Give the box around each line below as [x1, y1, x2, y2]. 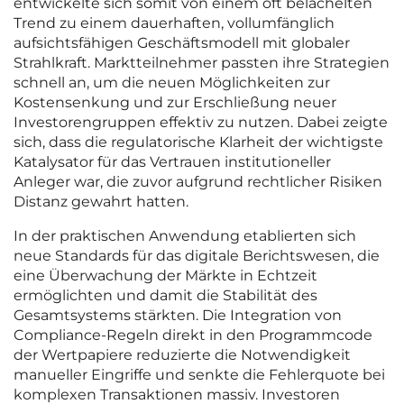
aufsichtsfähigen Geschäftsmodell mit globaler [14, 34, 350, 52]
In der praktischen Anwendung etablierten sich [14, 227, 356, 245]
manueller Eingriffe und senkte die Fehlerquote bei [14, 366, 385, 384]
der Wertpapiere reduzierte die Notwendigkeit [14, 346, 351, 364]
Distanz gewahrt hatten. [14, 193, 188, 211]
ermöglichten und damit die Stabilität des [14, 287, 317, 305]
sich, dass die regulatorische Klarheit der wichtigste [14, 133, 383, 151]
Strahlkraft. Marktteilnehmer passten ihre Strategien [14, 54, 390, 72]
